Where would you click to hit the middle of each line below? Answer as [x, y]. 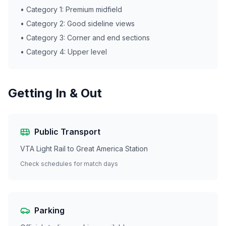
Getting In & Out [55, 93]
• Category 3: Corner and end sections [85, 38]
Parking [49, 210]
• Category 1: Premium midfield [71, 9]
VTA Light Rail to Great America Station [84, 149]
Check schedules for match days [69, 164]
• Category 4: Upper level [64, 52]
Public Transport [67, 132]
